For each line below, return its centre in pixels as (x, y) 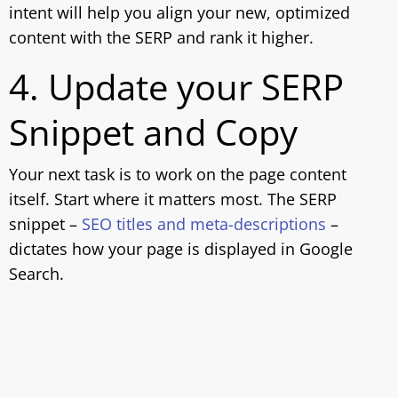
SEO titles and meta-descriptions (204, 224)
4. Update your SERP (176, 87)
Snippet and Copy (153, 132)
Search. (36, 274)
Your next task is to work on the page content (178, 174)
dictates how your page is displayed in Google (181, 249)
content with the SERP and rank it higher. (161, 37)
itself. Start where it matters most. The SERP (173, 199)
